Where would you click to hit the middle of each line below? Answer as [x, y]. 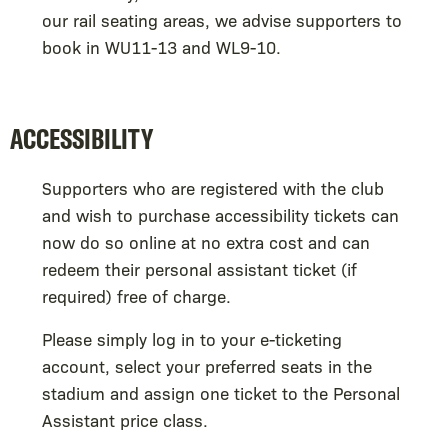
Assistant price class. [125, 419]
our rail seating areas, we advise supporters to [222, 19]
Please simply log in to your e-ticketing [192, 338]
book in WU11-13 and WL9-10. [161, 46]
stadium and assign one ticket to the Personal [221, 392]
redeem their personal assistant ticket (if [199, 268]
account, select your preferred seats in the [207, 365]
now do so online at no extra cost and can [206, 241]
